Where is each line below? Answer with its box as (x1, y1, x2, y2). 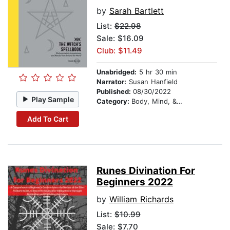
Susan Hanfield (126, 78, 178, 86)
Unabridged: (97, 68, 137, 76)
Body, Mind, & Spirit (131, 97, 177, 106)
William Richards (109, 194, 174, 205)
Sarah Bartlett (109, 6, 164, 16)
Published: (97, 87, 133, 96)
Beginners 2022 (97, 176, 173, 188)
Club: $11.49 (97, 46, 142, 56)
